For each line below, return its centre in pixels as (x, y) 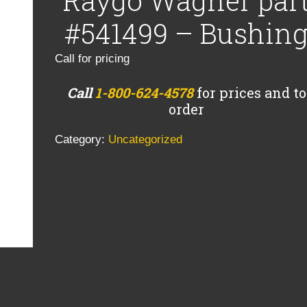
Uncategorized (145, 140)
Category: (82, 140)
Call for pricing (92, 58)
